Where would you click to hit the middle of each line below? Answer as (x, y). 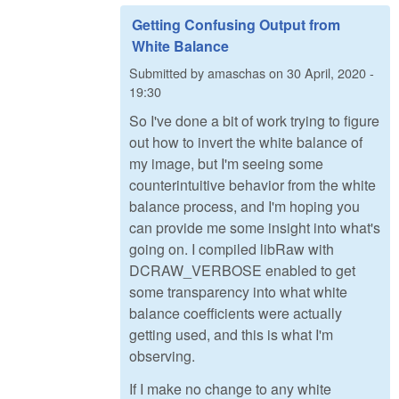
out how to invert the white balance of (246, 142)
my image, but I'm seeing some (226, 164)
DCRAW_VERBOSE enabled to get (242, 271)
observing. (162, 356)
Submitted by (168, 72)
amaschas (236, 72)
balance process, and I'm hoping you (244, 207)
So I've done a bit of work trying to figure (254, 121)
